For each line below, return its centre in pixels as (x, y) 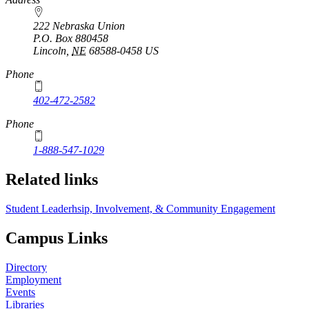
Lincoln (50, 51)
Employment (33, 279)
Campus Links (57, 238)
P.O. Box (54, 39)
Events (20, 292)
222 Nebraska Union (79, 26)
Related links (52, 180)
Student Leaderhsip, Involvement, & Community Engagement (140, 209)
